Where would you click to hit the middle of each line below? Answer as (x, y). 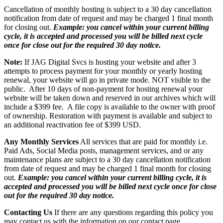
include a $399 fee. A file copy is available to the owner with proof (110, 107)
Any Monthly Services (41, 141)
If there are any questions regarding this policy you (134, 212)
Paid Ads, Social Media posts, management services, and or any (104, 150)
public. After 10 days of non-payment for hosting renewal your (103, 89)
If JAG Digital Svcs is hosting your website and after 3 (109, 62)
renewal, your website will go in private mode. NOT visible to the (107, 80)
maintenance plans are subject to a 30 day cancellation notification (107, 159)
